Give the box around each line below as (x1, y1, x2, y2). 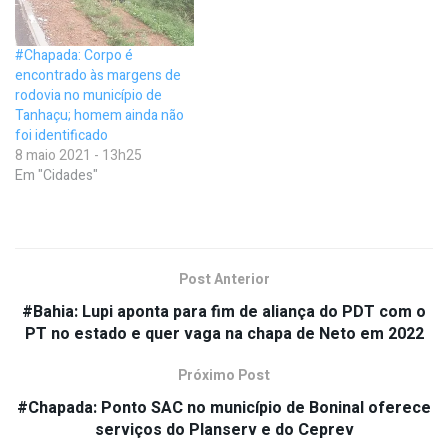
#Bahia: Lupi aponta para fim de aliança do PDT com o (22, 300, 426, 325)
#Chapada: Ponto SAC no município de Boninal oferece (17, 396, 431, 421)
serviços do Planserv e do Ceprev (94, 418, 354, 443)
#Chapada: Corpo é (15, 45, 133, 67)
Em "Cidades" (15, 165, 98, 187)
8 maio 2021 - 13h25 (15, 145, 142, 167)
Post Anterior (178, 269, 270, 291)
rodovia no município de (15, 85, 162, 107)
